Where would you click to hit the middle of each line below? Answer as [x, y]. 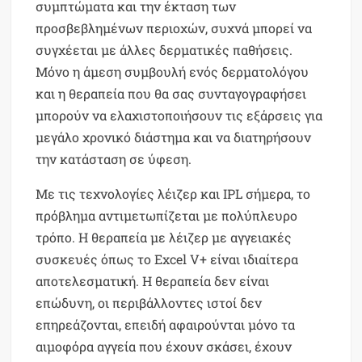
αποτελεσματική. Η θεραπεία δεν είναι [153, 280]
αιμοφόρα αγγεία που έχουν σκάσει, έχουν [164, 346]
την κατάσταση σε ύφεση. [114, 158]
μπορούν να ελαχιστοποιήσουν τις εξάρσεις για [179, 115]
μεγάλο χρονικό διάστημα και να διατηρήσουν [174, 137]
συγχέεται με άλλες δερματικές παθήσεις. [164, 49]
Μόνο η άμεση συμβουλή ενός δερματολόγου [173, 71]
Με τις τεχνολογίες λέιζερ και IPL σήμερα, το [173, 193]
